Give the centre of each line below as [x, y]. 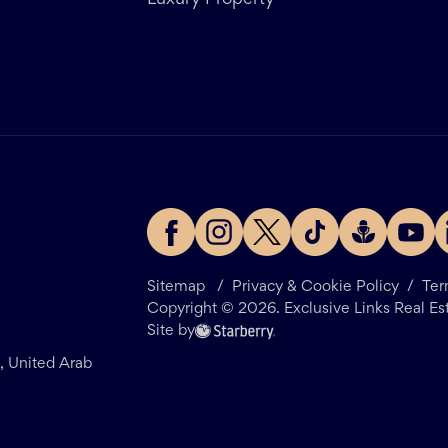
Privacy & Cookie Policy [315, 287]
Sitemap [176, 287]
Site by [171, 331]
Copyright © [192, 309]
